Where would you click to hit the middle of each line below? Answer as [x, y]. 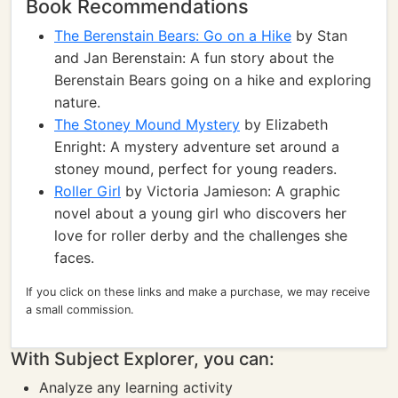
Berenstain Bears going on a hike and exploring [213, 80]
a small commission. [80, 310]
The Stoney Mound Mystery [147, 124]
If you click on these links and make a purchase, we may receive [198, 292]
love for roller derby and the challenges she [201, 235]
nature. [77, 102]
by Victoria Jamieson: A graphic [231, 191]
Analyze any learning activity [136, 387]
